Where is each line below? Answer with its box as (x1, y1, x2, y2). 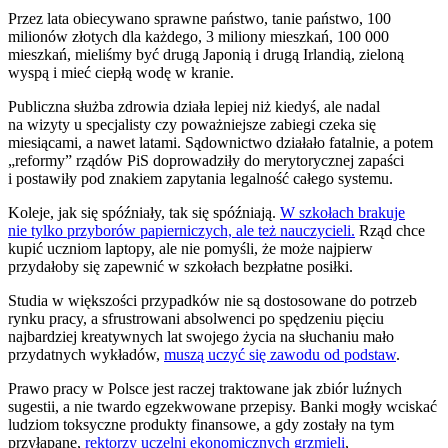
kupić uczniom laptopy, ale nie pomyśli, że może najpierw (8, 239, 373, 257)
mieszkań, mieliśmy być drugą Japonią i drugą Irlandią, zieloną (8, 45, 404, 63)
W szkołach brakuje (280, 203, 405, 221)
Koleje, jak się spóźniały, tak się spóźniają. (8, 203, 280, 221)
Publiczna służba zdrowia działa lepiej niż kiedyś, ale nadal (8, 97, 380, 115)
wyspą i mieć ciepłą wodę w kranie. (8, 63, 234, 81)
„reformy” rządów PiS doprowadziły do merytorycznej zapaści (8, 151, 404, 169)
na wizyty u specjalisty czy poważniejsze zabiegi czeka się (8, 115, 376, 133)
